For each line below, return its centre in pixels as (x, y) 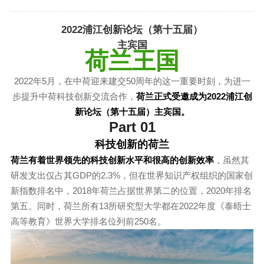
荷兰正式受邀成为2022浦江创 (194, 97)
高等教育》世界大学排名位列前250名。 (88, 222)
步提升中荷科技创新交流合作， (74, 97)
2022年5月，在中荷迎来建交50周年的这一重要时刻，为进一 (132, 81)
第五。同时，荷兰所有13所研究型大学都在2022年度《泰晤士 (131, 206)
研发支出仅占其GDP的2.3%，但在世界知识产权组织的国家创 (131, 176)
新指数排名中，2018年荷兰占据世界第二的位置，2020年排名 (131, 191)
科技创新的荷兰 (132, 145)
